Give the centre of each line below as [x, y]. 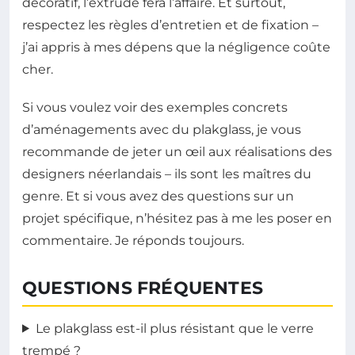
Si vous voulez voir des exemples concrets [155, 107]
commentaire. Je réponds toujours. [133, 240]
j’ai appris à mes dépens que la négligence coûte [176, 47]
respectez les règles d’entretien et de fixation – [170, 25]
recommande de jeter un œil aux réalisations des [177, 151]
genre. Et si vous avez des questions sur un [158, 196]
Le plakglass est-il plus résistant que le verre [174, 328]
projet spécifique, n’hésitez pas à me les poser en [177, 218]
